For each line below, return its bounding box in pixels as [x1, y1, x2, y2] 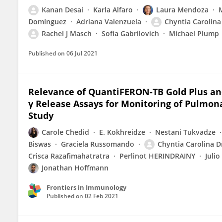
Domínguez [28, 17, 66, 26]
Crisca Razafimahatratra [28, 151, 110, 161]
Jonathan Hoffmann [42, 163, 109, 172]
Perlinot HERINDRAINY [119, 151, 195, 161]
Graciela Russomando [61, 139, 134, 149]
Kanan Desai [42, 5, 83, 14]
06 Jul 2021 [66, 49, 98, 57]
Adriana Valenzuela [76, 17, 141, 26]
